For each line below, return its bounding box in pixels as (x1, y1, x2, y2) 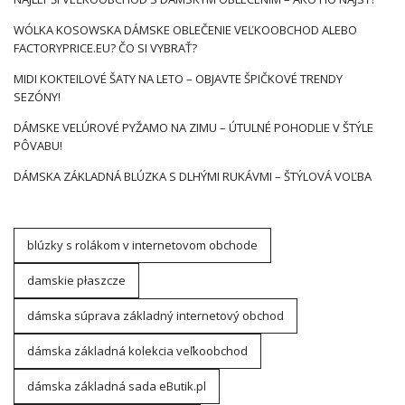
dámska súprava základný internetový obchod (27, 307, 284, 324)
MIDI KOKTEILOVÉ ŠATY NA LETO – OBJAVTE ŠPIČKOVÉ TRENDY (14, 71, 343, 87)
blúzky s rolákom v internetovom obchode (27, 237, 258, 253)
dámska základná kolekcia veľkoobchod (27, 343, 248, 359)
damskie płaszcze (27, 272, 126, 288)
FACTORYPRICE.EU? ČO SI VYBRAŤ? (14, 40, 197, 56)
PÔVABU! (14, 137, 62, 154)
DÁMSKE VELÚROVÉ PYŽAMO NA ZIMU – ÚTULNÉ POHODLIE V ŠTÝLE (14, 119, 373, 136)
